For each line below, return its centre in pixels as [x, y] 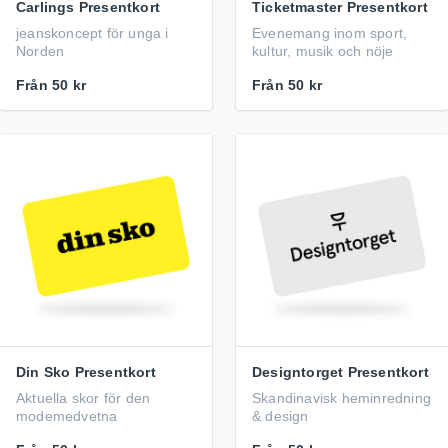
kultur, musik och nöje [323, 51]
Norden [40, 51]
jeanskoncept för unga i [92, 33]
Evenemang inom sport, [330, 33]
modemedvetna [67, 416]
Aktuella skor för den [83, 398]
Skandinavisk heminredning [341, 398]
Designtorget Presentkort [340, 372]
